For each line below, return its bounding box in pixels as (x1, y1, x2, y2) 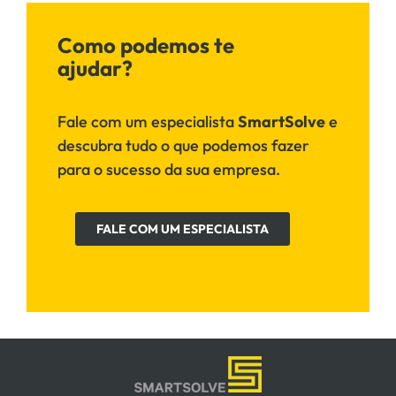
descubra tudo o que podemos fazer (57, 135, 309, 156)
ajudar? (57, 55, 133, 81)
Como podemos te (57, 32, 234, 58)
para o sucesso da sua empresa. (57, 159, 280, 180)
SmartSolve (238, 111, 325, 133)
